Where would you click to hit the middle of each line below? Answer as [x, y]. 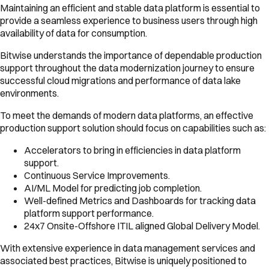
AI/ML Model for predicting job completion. [113, 188]
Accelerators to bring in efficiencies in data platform [132, 150]
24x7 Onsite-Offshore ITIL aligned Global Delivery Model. [142, 225]
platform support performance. [89, 213]
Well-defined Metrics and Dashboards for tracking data [140, 200]
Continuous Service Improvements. [97, 175]
